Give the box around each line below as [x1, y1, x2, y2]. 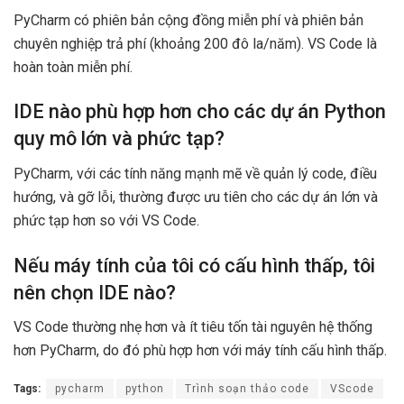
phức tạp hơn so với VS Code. [14, 211, 199, 229]
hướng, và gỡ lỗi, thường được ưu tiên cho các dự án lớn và [14, 188, 378, 206]
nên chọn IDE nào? [14, 280, 176, 304]
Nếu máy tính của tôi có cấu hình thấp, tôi [14, 253, 375, 277]
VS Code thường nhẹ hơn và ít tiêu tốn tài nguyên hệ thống [14, 318, 372, 336]
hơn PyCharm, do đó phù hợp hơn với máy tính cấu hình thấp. [14, 342, 387, 360]
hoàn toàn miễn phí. [14, 58, 133, 76]
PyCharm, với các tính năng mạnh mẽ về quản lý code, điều [14, 164, 377, 182]
